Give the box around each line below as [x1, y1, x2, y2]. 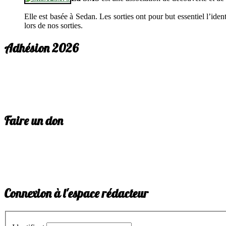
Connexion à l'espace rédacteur [4, 185, 148, 201]
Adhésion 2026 [4, 40, 79, 56]
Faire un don [4, 113, 63, 129]
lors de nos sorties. [24, 21, 83, 30]
